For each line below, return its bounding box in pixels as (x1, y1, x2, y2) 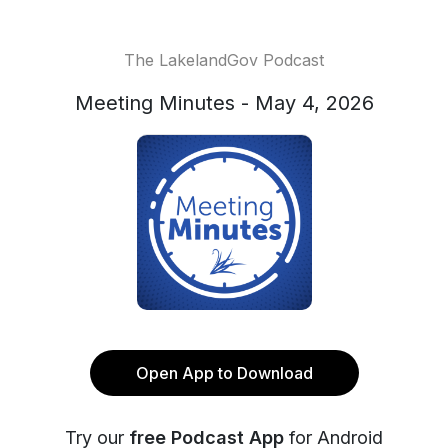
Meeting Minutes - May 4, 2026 (74, 91, 374, 115)
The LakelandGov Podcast (124, 50, 324, 70)
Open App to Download (135, 363, 313, 383)
